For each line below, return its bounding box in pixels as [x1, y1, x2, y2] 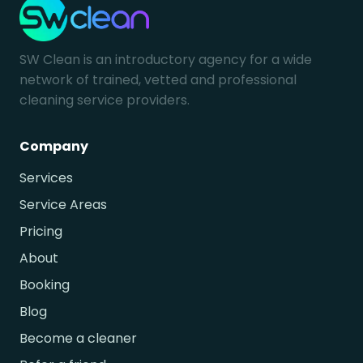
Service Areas [19, 195, 107, 215]
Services [19, 169, 73, 188]
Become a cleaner [19, 329, 137, 348]
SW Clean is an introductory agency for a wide [19, 50, 312, 70]
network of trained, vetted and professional [19, 70, 297, 90]
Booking [19, 275, 70, 295]
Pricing [19, 222, 62, 241]
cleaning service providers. [19, 91, 190, 110]
